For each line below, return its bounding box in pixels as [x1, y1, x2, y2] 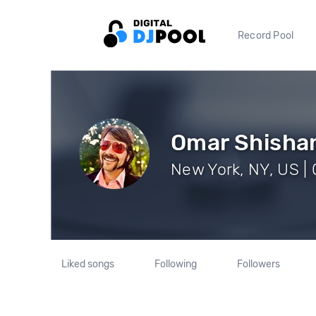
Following [154, 258, 197, 270]
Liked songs [61, 258, 115, 270]
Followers [236, 258, 280, 270]
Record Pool [238, 29, 294, 42]
